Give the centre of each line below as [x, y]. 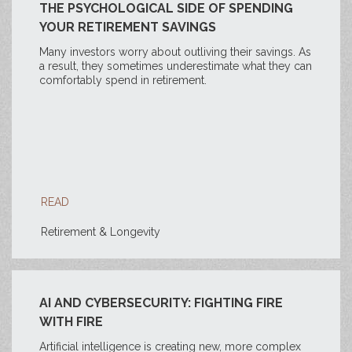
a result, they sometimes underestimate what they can [176, 66]
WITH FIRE [71, 322]
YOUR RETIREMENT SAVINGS [128, 27]
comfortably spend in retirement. [123, 80]
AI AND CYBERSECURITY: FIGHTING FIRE [161, 303]
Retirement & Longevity [101, 232]
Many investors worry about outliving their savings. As [175, 52]
